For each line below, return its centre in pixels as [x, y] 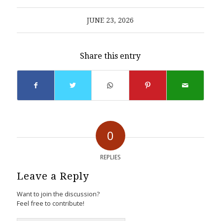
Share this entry [110, 56]
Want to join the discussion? [58, 194]
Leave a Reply [53, 176]
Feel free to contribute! [50, 203]
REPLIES [110, 157]
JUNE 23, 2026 [110, 20]
